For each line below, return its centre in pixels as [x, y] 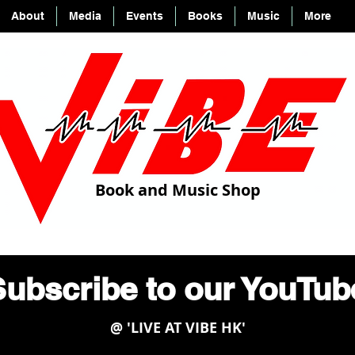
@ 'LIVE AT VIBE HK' [177, 328]
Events [145, 16]
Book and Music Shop [177, 190]
